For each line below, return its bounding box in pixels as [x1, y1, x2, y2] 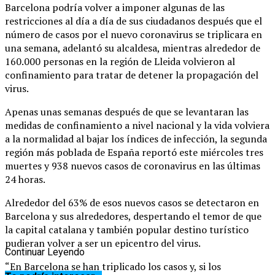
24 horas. [5, 172, 45, 186]
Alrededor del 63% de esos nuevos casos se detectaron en [5, 195, 259, 209]
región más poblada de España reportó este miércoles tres [5, 145, 263, 159]
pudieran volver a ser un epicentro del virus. [5, 236, 201, 250]
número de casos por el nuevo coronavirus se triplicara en [5, 27, 262, 41]
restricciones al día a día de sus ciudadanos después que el [5, 14, 262, 28]
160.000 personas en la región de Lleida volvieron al [5, 54, 235, 68]
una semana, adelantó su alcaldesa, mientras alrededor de [5, 41, 260, 55]
